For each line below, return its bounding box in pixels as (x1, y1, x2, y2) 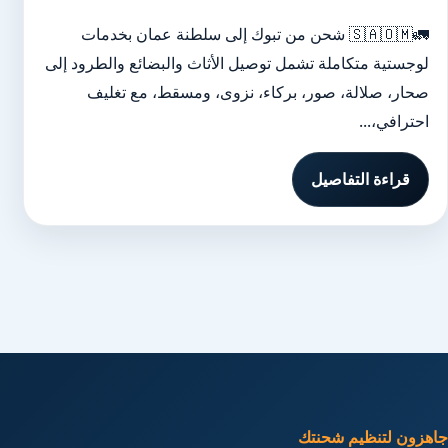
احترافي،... (359, 110, 429, 132)
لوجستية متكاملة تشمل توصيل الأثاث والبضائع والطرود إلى (45, 52, 429, 74)
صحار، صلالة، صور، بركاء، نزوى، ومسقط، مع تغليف (87, 81, 429, 103)
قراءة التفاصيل (311, 168, 410, 190)
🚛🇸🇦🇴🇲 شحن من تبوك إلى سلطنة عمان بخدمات (81, 23, 349, 45)
